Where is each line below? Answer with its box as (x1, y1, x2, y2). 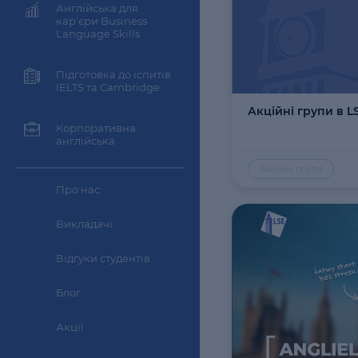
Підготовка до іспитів (56, 68, 171, 81)
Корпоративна (56, 121, 136, 134)
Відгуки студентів (56, 252, 150, 265)
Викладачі (56, 217, 113, 230)
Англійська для (56, 2, 138, 14)
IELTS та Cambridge (56, 81, 160, 93)
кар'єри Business (56, 14, 147, 27)
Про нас (56, 183, 100, 196)
